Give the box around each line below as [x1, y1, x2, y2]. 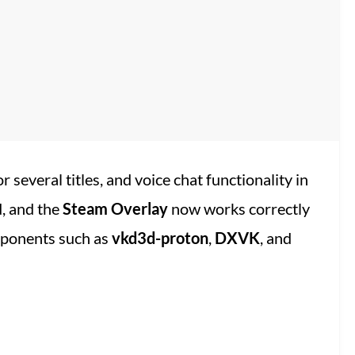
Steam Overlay [62, 199, 168, 219]
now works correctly [167, 199, 310, 219]
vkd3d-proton [111, 228, 208, 248]
